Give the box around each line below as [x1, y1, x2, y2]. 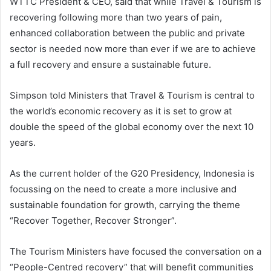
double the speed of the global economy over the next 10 [10, 120, 253, 132]
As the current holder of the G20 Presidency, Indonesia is [10, 167, 255, 179]
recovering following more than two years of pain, [10, 11, 222, 23]
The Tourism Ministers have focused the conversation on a [10, 245, 261, 257]
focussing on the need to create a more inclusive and [10, 183, 237, 195]
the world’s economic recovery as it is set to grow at [10, 105, 232, 117]
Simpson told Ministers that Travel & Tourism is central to [10, 89, 255, 101]
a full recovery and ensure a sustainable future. [10, 58, 211, 70]
